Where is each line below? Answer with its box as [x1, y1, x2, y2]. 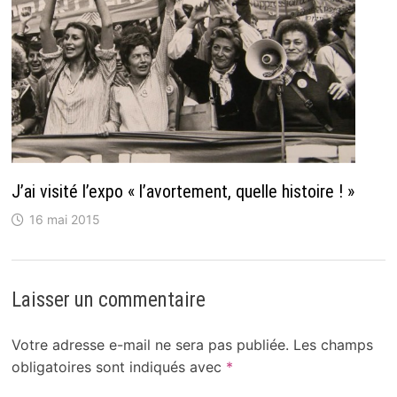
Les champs [292, 335, 373, 354]
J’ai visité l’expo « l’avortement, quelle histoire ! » [11, 180, 354, 202]
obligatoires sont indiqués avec [11, 357, 226, 376]
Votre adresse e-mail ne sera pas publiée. [11, 335, 289, 354]
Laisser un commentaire [11, 287, 206, 312]
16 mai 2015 [28, 211, 100, 227]
